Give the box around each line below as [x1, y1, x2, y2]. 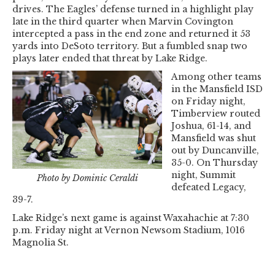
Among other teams [171, 71, 261, 82]
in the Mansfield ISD [171, 83, 263, 95]
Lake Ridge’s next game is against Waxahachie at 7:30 [12, 212, 249, 223]
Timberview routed [171, 107, 260, 119]
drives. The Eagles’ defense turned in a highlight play [12, 3, 254, 15]
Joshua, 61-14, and [171, 120, 251, 131]
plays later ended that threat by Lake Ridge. [12, 52, 207, 64]
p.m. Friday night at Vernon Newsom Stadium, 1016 [12, 224, 245, 236]
